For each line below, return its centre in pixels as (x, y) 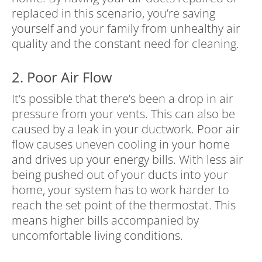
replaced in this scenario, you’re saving (113, 13)
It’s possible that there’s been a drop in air (123, 99)
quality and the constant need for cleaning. (125, 44)
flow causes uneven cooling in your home (121, 144)
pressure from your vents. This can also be (123, 114)
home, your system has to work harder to (120, 190)
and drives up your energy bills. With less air (127, 160)
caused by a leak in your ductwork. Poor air (126, 129)
